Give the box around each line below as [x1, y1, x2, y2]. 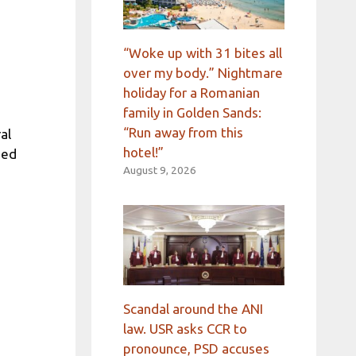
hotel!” [122, 144, 164, 160]
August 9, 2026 [122, 163, 196, 176]
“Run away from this [122, 124, 243, 140]
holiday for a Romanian [122, 84, 260, 100]
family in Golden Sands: [122, 104, 261, 120]
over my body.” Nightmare [122, 64, 283, 80]
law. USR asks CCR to [122, 321, 247, 337]
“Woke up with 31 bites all [122, 44, 282, 60]
